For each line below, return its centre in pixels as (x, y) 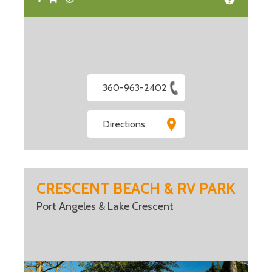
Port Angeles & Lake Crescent (105, 207)
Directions (124, 124)
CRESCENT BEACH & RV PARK (136, 189)
